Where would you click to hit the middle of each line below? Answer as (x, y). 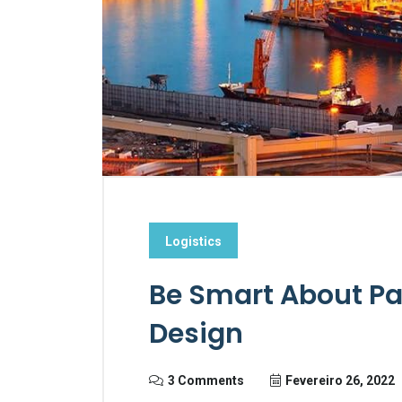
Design (196, 334)
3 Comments (206, 381)
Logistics (193, 242)
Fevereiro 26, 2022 (340, 381)
